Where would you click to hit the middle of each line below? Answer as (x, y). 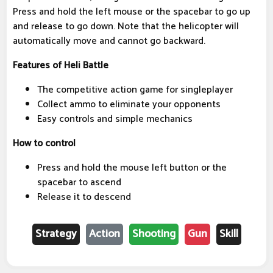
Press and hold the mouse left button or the (132, 168)
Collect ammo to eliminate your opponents (129, 105)
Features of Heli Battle (61, 66)
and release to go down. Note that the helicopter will (126, 27)
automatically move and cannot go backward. (109, 41)
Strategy (56, 234)
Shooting (154, 234)
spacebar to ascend (79, 183)
